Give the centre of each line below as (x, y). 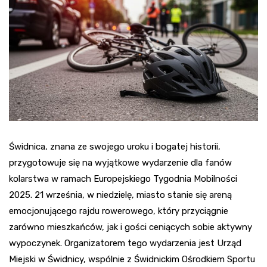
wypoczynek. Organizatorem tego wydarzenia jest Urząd (125, 243)
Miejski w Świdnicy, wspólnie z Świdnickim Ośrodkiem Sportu (132, 259)
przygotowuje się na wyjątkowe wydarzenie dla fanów (120, 162)
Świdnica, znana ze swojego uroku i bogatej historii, (115, 146)
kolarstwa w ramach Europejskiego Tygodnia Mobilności (123, 178)
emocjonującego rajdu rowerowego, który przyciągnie (119, 211)
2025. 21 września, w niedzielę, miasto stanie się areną (120, 195)
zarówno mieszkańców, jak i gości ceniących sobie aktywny (131, 227)
